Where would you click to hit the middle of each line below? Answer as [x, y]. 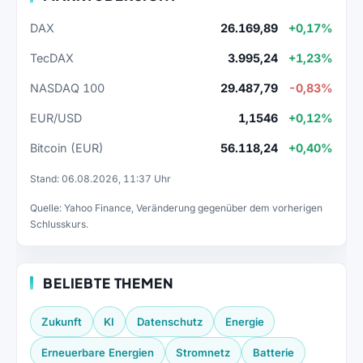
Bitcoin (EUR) [67, 147]
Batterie [273, 353]
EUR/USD [56, 117]
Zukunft [61, 321]
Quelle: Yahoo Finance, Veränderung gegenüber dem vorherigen [176, 207]
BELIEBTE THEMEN [108, 283]
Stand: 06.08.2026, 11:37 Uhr [100, 178]
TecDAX [52, 58]
